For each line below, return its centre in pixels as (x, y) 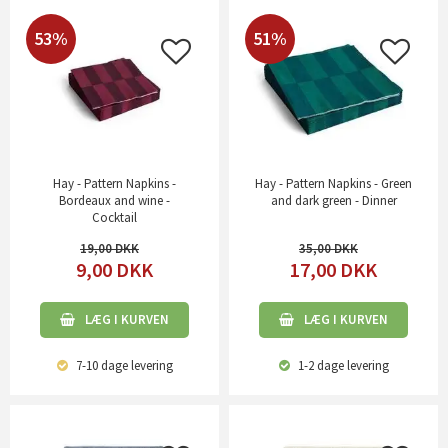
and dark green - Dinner (333, 200)
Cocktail (114, 217)
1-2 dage (319, 365)
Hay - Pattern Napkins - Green (333, 183)
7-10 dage (100, 365)
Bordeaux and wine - (114, 200)
